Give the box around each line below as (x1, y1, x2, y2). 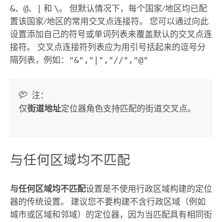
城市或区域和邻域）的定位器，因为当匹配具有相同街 (9, 210, 212, 220)
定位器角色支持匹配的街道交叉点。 (61, 103, 196, 113)
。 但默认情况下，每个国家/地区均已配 (58, 3, 207, 14)
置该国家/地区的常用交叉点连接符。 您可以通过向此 (9, 16, 209, 27)
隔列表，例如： (9, 55, 69, 65)
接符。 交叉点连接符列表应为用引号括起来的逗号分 (9, 42, 206, 53)
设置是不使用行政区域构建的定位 (85, 184, 212, 194)
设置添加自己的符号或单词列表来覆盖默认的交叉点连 (9, 29, 212, 40)
